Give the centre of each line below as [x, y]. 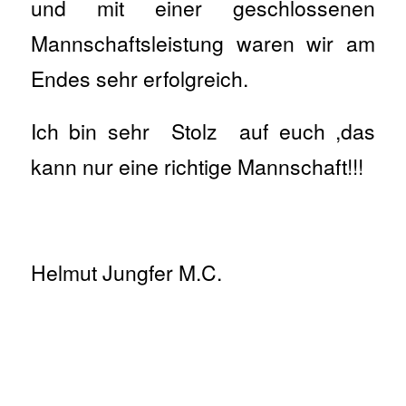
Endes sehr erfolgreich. [139, 78]
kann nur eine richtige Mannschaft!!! [197, 167]
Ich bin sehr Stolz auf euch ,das [203, 131]
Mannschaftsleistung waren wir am [203, 43]
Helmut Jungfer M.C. [126, 273]
